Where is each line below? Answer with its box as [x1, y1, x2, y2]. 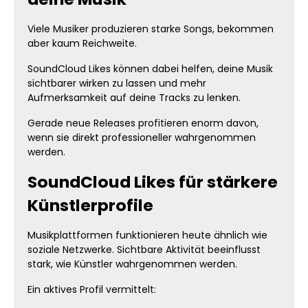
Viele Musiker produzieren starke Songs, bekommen [27, 22, 274, 36]
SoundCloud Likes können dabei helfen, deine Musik [27, 62, 273, 76]
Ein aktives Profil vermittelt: [27, 283, 156, 296]
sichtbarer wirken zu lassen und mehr [27, 76, 206, 90]
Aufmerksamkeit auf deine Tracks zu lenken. [27, 91, 241, 104]
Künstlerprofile [27, 194, 153, 217]
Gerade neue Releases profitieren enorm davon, [27, 116, 258, 130]
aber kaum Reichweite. [27, 36, 137, 50]
